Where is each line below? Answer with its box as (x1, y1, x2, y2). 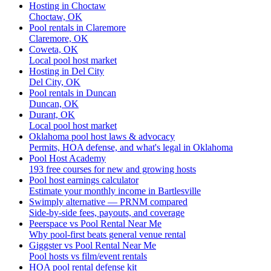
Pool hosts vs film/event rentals (29, 251, 147, 261)
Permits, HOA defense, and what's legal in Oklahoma (29, 142, 233, 152)
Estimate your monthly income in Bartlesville (29, 186, 201, 196)
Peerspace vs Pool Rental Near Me (29, 218, 162, 229)
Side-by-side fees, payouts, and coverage (29, 207, 184, 218)
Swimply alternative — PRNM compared (29, 197, 188, 207)
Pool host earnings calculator (29, 175, 139, 185)
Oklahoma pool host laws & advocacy (29, 131, 175, 142)
